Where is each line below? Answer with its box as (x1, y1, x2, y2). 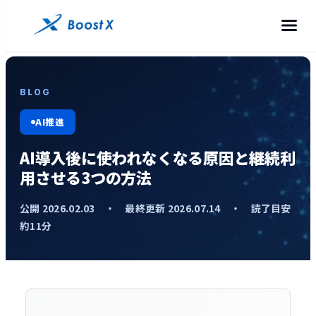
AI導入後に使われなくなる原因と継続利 (20, 146, 296, 169)
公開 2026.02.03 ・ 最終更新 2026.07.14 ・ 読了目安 (20, 201, 291, 215)
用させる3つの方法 (20, 166, 152, 188)
